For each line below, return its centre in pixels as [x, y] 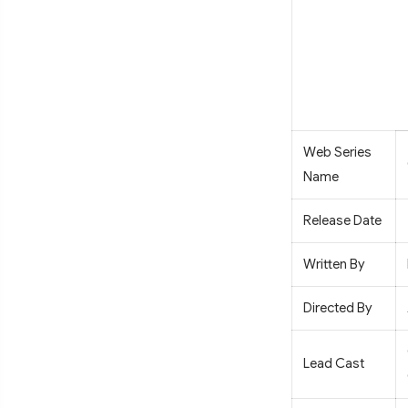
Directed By [337, 308]
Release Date [342, 221]
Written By [334, 265]
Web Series [337, 153]
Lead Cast [334, 364]
